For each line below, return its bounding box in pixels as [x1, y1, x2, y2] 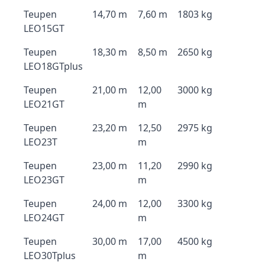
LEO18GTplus [24, 60, 83, 73]
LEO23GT [24, 173, 64, 186]
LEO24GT [24, 211, 64, 224]
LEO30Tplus [24, 249, 76, 262]
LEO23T [24, 135, 57, 148]
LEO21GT [24, 98, 64, 111]
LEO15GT [24, 22, 64, 35]
